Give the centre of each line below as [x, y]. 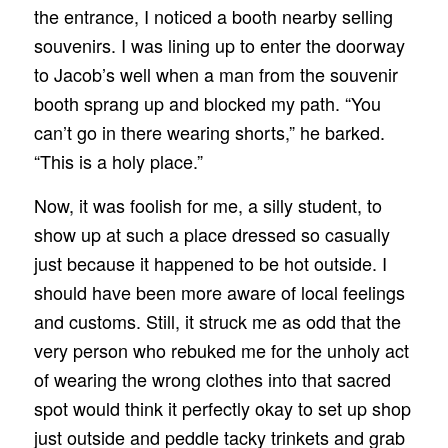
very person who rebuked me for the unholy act [221, 350]
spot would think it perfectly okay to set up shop [222, 408]
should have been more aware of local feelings [219, 292]
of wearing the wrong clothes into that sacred [212, 379]
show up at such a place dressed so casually [211, 234]
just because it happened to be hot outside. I [210, 263]
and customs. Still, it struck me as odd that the [217, 321]
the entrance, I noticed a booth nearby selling [213, 16]
